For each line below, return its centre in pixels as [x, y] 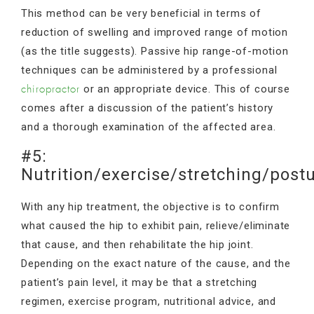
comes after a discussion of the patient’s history [148, 108]
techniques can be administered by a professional [149, 70]
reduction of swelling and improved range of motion [155, 32]
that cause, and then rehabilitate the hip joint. [137, 244]
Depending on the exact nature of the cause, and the [156, 263]
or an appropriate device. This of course [185, 89]
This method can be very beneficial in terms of [141, 13]
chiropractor [50, 89]
